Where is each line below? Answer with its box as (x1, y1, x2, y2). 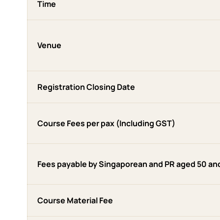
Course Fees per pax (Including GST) (37, 118, 175, 129)
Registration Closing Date (37, 82, 135, 93)
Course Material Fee (37, 195, 113, 206)
